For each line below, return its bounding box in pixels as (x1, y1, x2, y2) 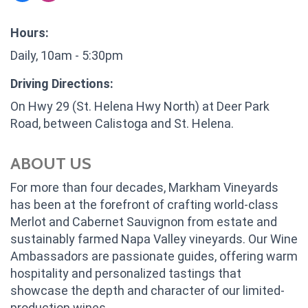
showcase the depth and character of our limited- (10, 283, 285, 298)
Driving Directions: (10, 76, 113, 91)
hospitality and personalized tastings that (10, 265, 241, 280)
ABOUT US (10, 153, 91, 173)
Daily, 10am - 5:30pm (10, 47, 123, 63)
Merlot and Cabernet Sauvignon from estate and (10, 214, 277, 229)
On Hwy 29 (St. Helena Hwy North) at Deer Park (10, 98, 269, 113)
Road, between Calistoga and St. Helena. (10, 115, 234, 131)
